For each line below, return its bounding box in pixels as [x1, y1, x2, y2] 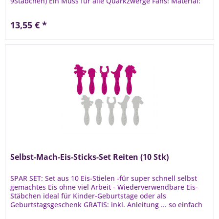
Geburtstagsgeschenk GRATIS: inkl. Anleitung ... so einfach [10, 200, 203, 210]
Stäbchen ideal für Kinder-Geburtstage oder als [10, 191, 167, 201]
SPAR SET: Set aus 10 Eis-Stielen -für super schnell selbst [10, 174, 197, 183]
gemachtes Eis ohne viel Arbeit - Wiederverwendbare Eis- [10, 182, 198, 192]
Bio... [10, 4, 27, 14]
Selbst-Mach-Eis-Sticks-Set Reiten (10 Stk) [10, 152, 169, 163]
